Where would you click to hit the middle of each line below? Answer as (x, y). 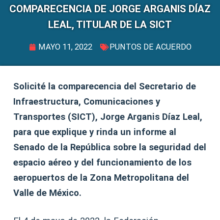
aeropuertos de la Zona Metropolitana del (101, 178)
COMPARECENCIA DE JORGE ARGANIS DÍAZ (110, 9)
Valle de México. (48, 193)
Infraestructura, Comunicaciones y (87, 101)
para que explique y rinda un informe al (95, 132)
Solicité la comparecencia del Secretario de (105, 86)
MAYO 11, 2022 (65, 47)
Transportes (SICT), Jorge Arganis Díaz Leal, (108, 117)
